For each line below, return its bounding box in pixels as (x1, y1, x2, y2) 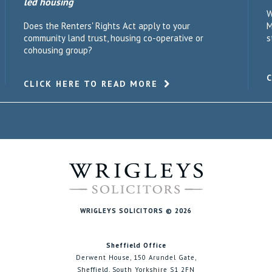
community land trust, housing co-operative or (24, 32, 203, 44)
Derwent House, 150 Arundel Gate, (75, 253, 197, 262)
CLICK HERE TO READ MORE (24, 78, 158, 89)
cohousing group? (24, 44, 92, 56)
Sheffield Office (106, 241, 166, 250)
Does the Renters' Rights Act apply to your (24, 20, 190, 32)
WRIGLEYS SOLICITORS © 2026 (80, 206, 192, 215)
